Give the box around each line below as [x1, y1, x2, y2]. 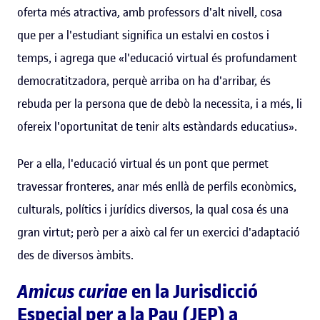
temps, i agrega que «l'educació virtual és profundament [17, 49, 297, 66]
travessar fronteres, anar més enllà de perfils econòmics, [17, 178, 296, 194]
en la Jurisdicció [128, 279, 258, 304]
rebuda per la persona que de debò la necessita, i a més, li [17, 95, 302, 111]
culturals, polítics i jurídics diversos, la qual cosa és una [17, 201, 289, 217]
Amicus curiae [17, 279, 128, 304]
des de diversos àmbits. [17, 246, 134, 263]
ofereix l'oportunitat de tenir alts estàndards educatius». [17, 118, 299, 134]
